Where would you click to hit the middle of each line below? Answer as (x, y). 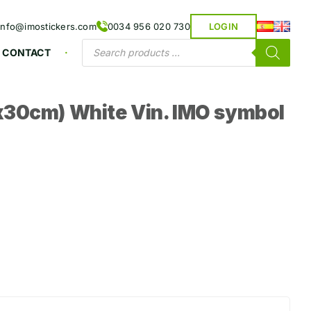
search (99, 54)
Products (105, 43)
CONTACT (26, 52)
